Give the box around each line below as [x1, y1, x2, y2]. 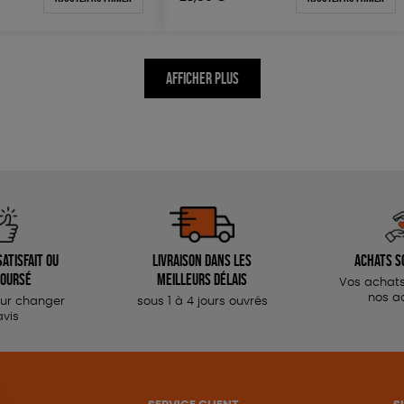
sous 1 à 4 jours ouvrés [136, 296, 268, 308]
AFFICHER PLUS [165, 69, 239, 87]
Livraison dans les [152, 252, 252, 270]
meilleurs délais [157, 271, 247, 289]
